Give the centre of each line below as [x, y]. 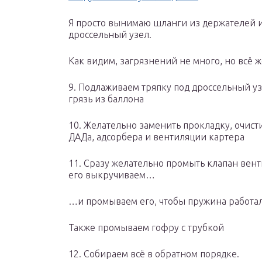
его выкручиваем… [112, 175]
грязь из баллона [106, 99]
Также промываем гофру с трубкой [146, 228]
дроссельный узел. [110, 35]
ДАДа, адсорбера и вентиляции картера [156, 137]
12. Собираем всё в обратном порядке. [154, 254]
